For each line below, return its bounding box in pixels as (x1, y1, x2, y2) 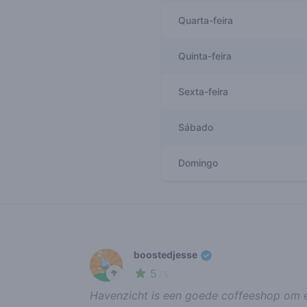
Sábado (178, 121, 213, 133)
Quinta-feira (178, 50, 232, 62)
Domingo (178, 157, 218, 169)
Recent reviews (88, 227, 168, 241)
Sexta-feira (178, 86, 228, 97)
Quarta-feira (178, 14, 233, 26)
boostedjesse (133, 249, 199, 260)
